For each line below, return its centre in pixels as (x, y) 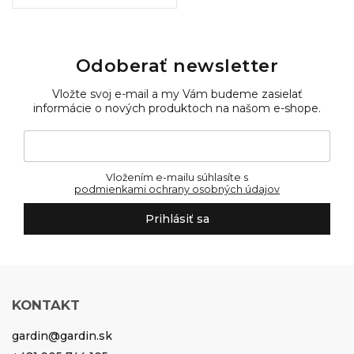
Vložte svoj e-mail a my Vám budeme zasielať (177, 94)
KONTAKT (46, 305)
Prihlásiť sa (177, 219)
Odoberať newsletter (177, 65)
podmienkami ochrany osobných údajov (177, 190)
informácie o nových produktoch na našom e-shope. (177, 108)
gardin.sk (86, 335)
